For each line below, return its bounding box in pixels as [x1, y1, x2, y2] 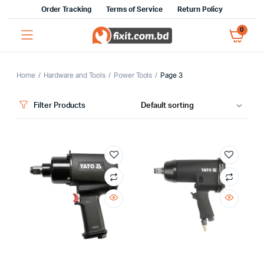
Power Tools [113, 72, 153, 79]
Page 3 [160, 72, 183, 79]
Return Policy [177, 6, 223, 13]
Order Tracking [41, 6, 91, 13]
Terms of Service [105, 6, 163, 13]
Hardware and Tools [44, 72, 105, 79]
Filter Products [33, 101, 86, 110]
